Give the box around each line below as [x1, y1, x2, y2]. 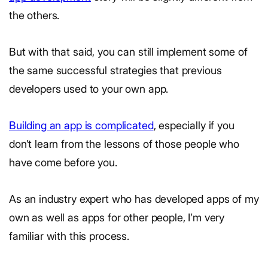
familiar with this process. [9, 230, 129, 242]
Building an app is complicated [9, 119, 154, 132]
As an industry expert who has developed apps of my [9, 193, 259, 205]
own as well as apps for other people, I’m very [9, 211, 225, 224]
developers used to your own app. [9, 83, 169, 95]
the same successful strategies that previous [9, 64, 222, 77]
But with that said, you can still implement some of [9, 45, 248, 58]
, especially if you [153, 119, 234, 132]
